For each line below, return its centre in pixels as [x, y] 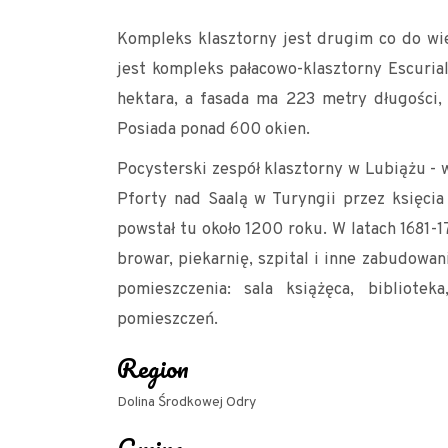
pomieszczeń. [167, 319]
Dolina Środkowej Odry [186, 402]
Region [153, 368]
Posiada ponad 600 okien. [213, 129]
